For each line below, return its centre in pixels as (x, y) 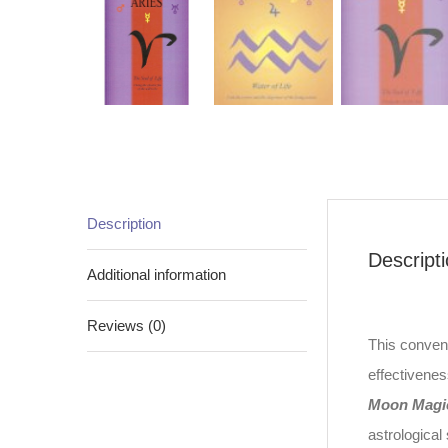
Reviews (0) (126, 325)
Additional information (156, 274)
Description (124, 223)
